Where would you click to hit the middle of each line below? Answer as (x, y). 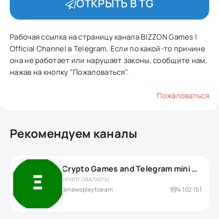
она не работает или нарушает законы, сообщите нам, (109, 60)
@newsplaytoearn (88, 189)
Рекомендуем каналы (74, 133)
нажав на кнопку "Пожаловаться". (69, 72)
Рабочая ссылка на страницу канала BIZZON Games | (104, 37)
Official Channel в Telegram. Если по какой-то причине (108, 49)
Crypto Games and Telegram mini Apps (195, 169)
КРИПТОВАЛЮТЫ (86, 179)
